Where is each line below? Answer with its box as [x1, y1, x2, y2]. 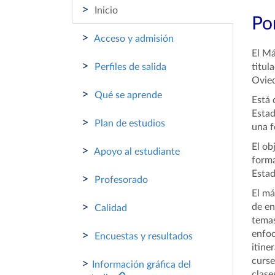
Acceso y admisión [92, 34, 174, 44]
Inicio [92, 6, 118, 15]
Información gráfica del [92, 260, 191, 269]
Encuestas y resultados [92, 231, 193, 241]
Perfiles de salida [92, 62, 166, 72]
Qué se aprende [92, 90, 162, 100]
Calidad [92, 203, 127, 213]
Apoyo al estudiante [92, 147, 180, 157]
